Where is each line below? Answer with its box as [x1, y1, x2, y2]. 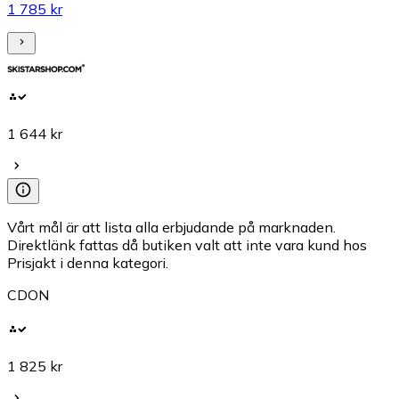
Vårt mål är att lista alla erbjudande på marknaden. [7, 217, 336, 236]
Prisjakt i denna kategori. [7, 253, 168, 272]
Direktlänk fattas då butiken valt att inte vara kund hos [7, 235, 367, 254]
